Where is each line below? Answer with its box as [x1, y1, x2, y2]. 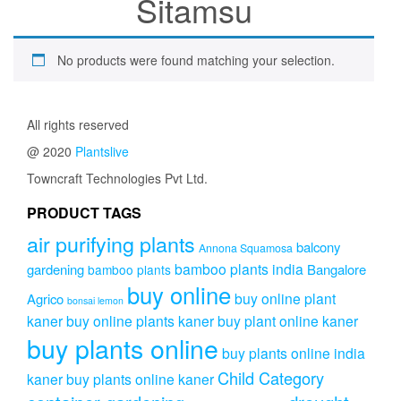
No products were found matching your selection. [57, 51, 335, 70]
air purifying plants [27, 228, 195, 260]
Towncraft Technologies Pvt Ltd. [27, 169, 208, 188]
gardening [27, 260, 84, 279]
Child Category [218, 366, 324, 390]
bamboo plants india [175, 259, 303, 279]
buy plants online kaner [66, 369, 214, 389]
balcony [296, 237, 340, 257]
